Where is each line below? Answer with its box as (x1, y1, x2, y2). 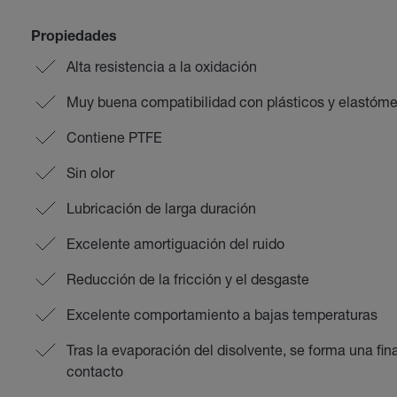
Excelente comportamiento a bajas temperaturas (66, 306, 378, 323)
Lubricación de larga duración (66, 199, 256, 216)
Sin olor (66, 164, 114, 181)
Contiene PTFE (66, 128, 162, 145)
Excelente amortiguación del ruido (66, 235, 284, 252)
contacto (66, 362, 123, 379)
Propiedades (30, 31, 117, 45)
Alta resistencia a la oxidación (66, 58, 257, 74)
